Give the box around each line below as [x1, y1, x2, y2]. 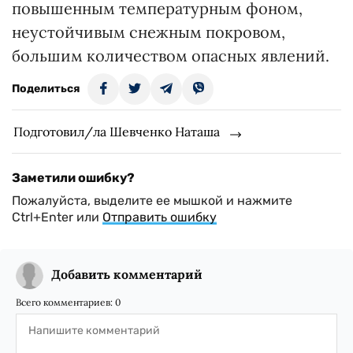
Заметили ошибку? [12, 170, 135, 185]
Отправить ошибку [102, 210, 217, 225]
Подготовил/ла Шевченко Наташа [13, 124, 220, 139]
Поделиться [12, 82, 80, 95]
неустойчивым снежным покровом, [12, 22, 285, 42]
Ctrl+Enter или [12, 210, 102, 225]
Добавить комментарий [51, 266, 203, 282]
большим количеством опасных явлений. [12, 46, 329, 65]
